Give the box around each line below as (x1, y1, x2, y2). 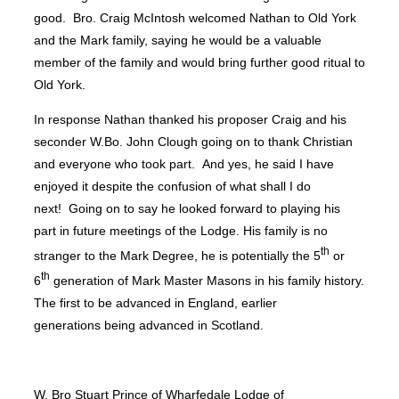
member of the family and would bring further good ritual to (34, 54, 365, 69)
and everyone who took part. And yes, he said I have (34, 157, 334, 172)
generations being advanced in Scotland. (34, 317, 264, 332)
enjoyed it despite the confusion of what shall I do (34, 179, 311, 194)
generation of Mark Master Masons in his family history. (50, 273, 364, 288)
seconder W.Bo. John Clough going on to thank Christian (34, 134, 353, 150)
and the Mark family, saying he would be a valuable (34, 32, 322, 47)
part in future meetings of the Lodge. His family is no (34, 224, 328, 239)
